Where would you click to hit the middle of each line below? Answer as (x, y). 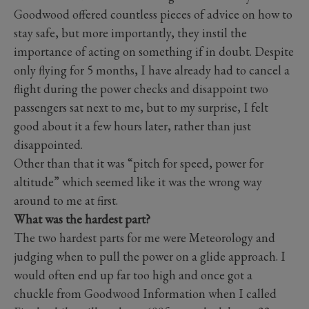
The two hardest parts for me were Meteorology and (144, 237)
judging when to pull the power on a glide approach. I (150, 256)
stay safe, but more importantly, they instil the (130, 32)
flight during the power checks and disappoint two (141, 88)
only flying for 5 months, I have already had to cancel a (152, 70)
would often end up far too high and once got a (133, 275)
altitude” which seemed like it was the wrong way (138, 181)
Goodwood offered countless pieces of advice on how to (153, 14)
